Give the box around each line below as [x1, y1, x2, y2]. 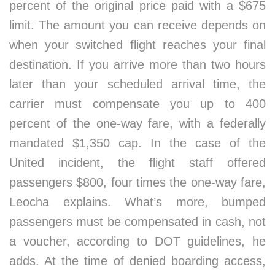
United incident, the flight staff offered [9, 156, 266, 169]
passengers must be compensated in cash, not [9, 215, 266, 228]
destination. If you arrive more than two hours [9, 58, 266, 71]
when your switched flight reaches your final [9, 38, 266, 52]
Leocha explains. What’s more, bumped [9, 195, 266, 209]
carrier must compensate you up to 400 [9, 97, 266, 110]
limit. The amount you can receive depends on [9, 18, 266, 32]
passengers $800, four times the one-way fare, [9, 176, 266, 189]
